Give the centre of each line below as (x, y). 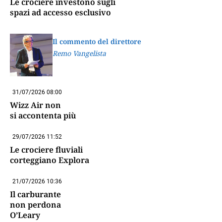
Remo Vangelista (79, 54)
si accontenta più (43, 115)
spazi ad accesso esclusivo (60, 13)
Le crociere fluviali (46, 149)
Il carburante (35, 194)
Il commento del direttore (97, 42)
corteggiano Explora (50, 160)
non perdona (35, 204)
